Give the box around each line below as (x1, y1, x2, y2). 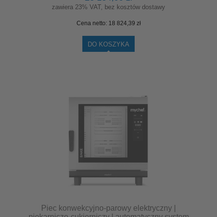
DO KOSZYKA (88, 40, 129, 48)
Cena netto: (76, 19, 108, 27)
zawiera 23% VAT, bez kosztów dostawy (52, 3, 165, 11)
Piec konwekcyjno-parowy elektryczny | (41, 203, 176, 212)
